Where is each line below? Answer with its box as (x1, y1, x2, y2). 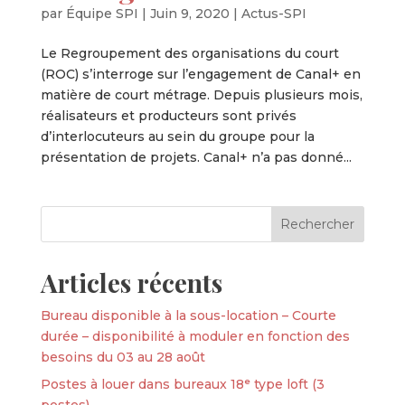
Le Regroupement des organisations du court (40, 44, 339, 61)
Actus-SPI (240, 5, 306, 22)
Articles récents (40, 265, 222, 299)
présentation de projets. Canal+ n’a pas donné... (40, 148, 352, 165)
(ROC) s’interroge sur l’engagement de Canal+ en (40, 65, 361, 82)
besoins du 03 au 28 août (40, 348, 205, 365)
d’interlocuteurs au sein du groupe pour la (40, 127, 315, 145)
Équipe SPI (65, 5, 138, 22)
